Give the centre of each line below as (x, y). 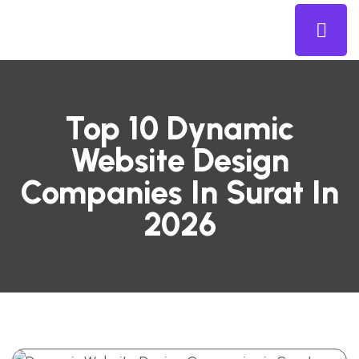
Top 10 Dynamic (179, 128)
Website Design (179, 160)
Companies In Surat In (179, 192)
